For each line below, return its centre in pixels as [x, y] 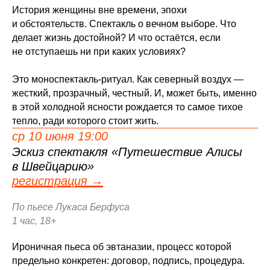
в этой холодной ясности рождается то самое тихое [127, 107]
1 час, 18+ [34, 221]
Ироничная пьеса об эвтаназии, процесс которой [122, 247]
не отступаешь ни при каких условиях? [99, 52]
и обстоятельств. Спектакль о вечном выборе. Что [124, 24]
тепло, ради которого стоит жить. [85, 121]
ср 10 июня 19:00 [60, 136]
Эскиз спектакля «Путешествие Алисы [127, 152]
